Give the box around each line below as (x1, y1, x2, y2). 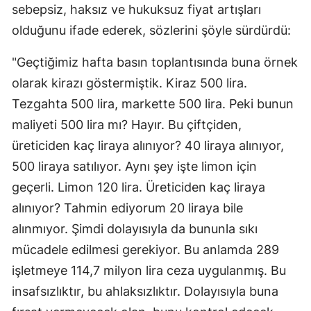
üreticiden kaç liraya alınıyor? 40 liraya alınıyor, (12, 138, 284, 153)
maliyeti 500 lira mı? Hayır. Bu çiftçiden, (12, 117, 242, 133)
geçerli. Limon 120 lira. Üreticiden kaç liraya (12, 180, 265, 195)
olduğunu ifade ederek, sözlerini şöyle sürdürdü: (12, 23, 291, 38)
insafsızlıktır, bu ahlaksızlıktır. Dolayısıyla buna (12, 284, 278, 299)
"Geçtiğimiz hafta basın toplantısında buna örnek (12, 55, 298, 70)
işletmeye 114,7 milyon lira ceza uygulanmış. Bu (12, 263, 286, 278)
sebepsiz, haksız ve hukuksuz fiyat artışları (12, 2, 261, 17)
